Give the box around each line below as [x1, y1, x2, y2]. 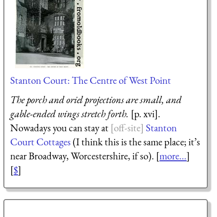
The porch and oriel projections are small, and [10, 93, 182, 106]
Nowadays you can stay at [10, 121, 111, 134]
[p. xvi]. [129, 107, 161, 120]
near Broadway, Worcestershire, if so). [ [10, 149, 160, 162]
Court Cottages [10, 135, 71, 148]
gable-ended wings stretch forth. [10, 107, 129, 120]
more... [159, 149, 187, 162]
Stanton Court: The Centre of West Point [10, 73, 171, 87]
